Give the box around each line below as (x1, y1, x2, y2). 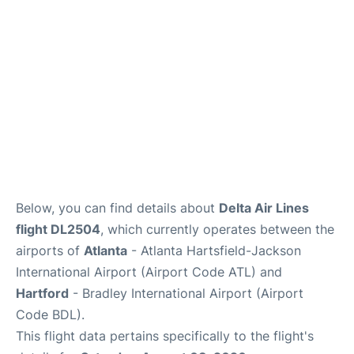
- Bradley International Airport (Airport (69, 285, 303, 301)
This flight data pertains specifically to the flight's (16, 328, 314, 344)
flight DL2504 (16, 221, 100, 237)
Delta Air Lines (219, 200, 309, 216)
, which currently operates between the (100, 221, 334, 237)
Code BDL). (16, 307, 85, 322)
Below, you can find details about (16, 200, 219, 216)
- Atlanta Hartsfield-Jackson (127, 243, 301, 258)
